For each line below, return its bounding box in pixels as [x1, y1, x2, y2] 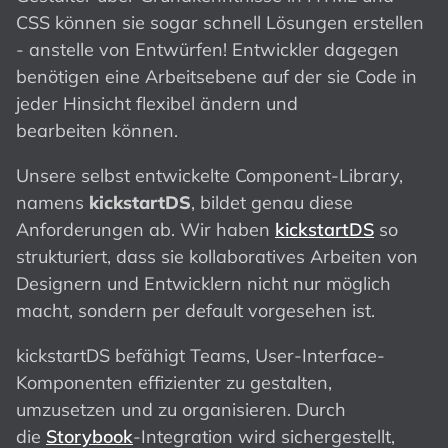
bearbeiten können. [16, 119, 178, 143]
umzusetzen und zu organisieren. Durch [16, 398, 346, 422]
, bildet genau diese [191, 191, 353, 215]
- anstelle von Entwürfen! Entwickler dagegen [16, 38, 399, 62]
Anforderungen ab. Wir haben [16, 218, 275, 242]
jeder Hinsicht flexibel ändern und [16, 92, 298, 116]
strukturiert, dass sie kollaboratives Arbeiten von [16, 245, 418, 269]
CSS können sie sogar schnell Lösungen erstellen [16, 11, 424, 35]
